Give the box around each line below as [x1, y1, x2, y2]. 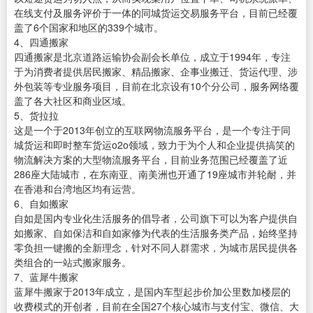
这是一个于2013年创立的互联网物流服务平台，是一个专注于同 [14, 123, 291, 138]
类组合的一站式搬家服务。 [14, 255, 131, 270]
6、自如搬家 [14, 196, 68, 211]
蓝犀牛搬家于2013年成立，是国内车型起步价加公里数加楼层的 [14, 284, 291, 299]
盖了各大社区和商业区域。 [14, 94, 131, 108]
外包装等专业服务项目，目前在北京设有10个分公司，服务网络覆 [14, 79, 299, 94]
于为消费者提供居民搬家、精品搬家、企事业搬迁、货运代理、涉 [14, 64, 298, 79]
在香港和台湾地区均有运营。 [14, 182, 141, 196]
